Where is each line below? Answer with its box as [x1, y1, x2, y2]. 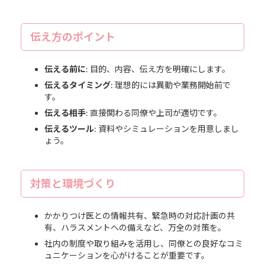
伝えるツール [44, 123, 94, 134]
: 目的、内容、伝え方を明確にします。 [85, 63, 230, 74]
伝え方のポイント [30, 30, 115, 43]
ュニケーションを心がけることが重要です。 [44, 250, 209, 260]
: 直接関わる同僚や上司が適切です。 [85, 107, 222, 118]
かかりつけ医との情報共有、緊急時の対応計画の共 [44, 210, 235, 221]
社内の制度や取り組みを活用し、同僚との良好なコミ [44, 238, 243, 248]
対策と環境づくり [30, 176, 115, 190]
